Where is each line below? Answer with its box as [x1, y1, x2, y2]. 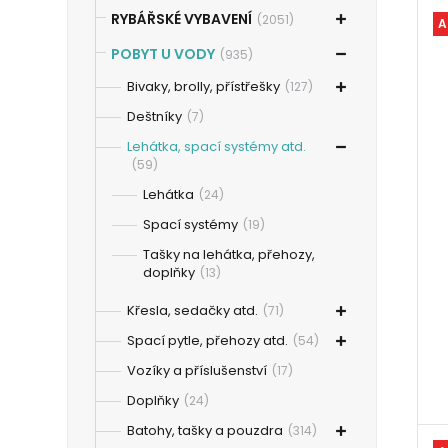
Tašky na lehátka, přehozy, [143, 245, 316, 264]
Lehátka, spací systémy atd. [127, 137, 307, 156]
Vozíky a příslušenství [127, 361, 268, 380]
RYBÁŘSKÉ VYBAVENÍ [111, 9, 253, 29]
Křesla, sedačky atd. [127, 301, 259, 320]
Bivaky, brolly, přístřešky [127, 77, 281, 96]
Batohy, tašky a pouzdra [127, 421, 284, 440]
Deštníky [127, 107, 183, 126]
